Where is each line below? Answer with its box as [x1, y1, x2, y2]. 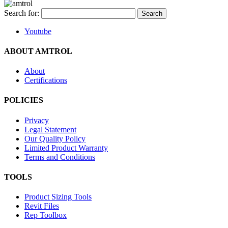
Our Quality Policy [24, 134, 85, 143]
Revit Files [24, 202, 59, 211]
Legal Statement [24, 125, 76, 134]
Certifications [24, 76, 67, 85]
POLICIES [4, 96, 43, 105]
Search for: [4, 8, 39, 17]
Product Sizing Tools [24, 192, 92, 202]
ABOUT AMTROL [4, 46, 72, 55]
